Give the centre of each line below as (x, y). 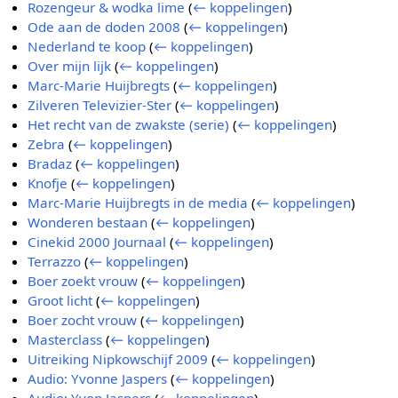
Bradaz (50, 164)
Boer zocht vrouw (83, 320)
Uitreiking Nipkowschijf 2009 (118, 359)
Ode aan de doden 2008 (104, 27)
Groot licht (60, 301)
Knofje (48, 183)
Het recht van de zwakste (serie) (129, 125)
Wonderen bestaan (88, 223)
